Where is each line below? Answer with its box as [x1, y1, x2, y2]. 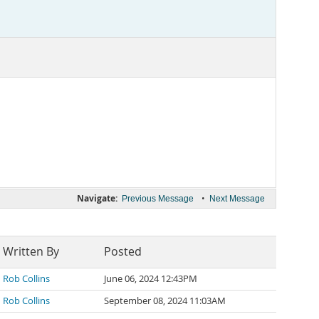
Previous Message [122, 194, 194, 204]
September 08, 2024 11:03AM [104, 295, 226, 307]
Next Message [209, 194, 265, 204]
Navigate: [77, 192, 117, 204]
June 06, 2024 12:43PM [104, 273, 197, 285]
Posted [104, 244, 142, 259]
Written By [3, 244, 59, 259]
